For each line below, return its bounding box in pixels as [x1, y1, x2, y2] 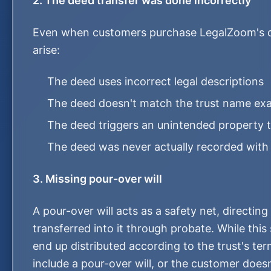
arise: [33, 44, 60, 56]
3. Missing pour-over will [33, 172, 162, 185]
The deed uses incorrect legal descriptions [47, 75, 264, 88]
